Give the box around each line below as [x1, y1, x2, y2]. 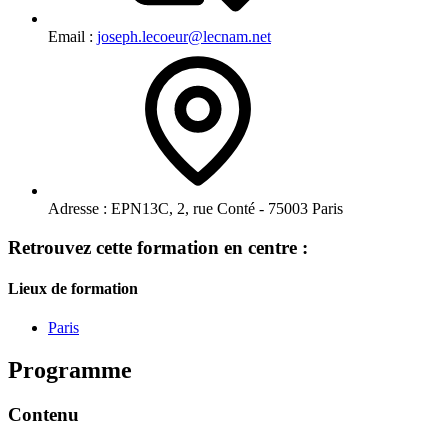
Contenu [8, 403, 79, 425]
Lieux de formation [8, 279, 138, 297]
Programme [8, 357, 132, 384]
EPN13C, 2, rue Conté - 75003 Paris [107, 199, 343, 217]
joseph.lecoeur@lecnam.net [97, 27, 271, 45]
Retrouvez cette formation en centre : [8, 236, 308, 258]
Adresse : [48, 199, 107, 217]
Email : [48, 27, 97, 45]
